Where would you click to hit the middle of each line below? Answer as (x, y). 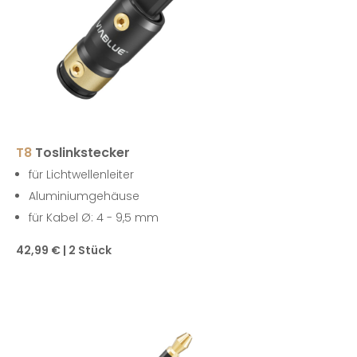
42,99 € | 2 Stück (64, 251)
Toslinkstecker (82, 153)
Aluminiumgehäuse (84, 196)
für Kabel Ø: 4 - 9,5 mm (94, 218)
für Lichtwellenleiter (81, 175)
